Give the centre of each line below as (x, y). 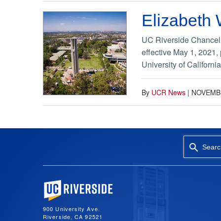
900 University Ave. (72, 208)
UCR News (168, 92)
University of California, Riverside (92, 183)
